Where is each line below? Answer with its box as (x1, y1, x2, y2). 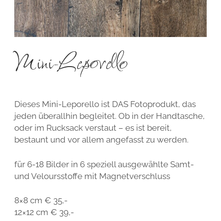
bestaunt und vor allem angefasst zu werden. (14, 135, 188, 145)
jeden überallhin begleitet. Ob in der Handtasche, (14, 111, 205, 121)
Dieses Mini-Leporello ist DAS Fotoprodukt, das (14, 99, 196, 110)
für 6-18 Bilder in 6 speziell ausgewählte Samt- (14, 159, 194, 169)
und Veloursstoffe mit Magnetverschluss (14, 171, 170, 181)
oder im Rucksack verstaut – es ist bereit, (14, 123, 172, 133)
